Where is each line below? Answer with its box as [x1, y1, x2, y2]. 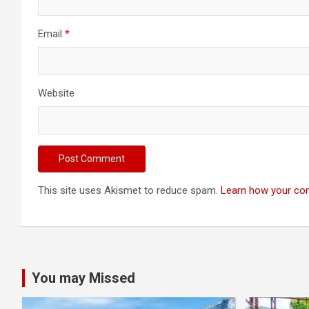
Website [38, 86, 74, 99]
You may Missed [32, 269, 135, 286]
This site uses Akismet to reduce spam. [38, 183, 221, 197]
